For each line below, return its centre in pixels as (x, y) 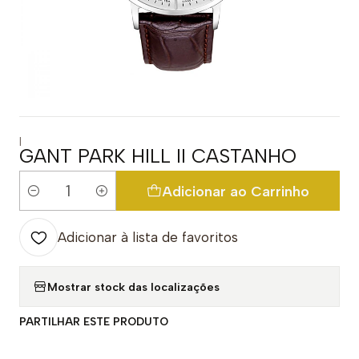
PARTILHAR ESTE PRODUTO (94, 321)
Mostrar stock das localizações (133, 286)
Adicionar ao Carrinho (236, 191)
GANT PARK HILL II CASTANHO (158, 156)
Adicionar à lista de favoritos (148, 237)
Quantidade (52, 200)
